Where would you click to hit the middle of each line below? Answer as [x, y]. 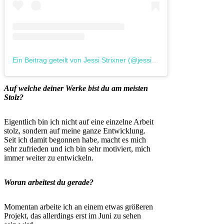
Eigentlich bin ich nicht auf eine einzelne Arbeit [79, 121]
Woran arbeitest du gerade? [49, 182]
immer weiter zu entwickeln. [49, 157]
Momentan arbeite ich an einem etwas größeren [78, 206]
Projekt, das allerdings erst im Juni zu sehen [72, 215]
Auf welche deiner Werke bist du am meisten [76, 88]
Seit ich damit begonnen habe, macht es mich [75, 139]
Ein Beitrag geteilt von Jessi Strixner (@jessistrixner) [155, 60]
